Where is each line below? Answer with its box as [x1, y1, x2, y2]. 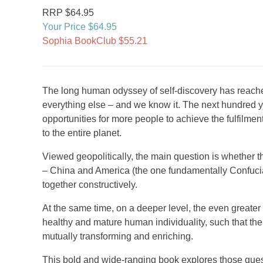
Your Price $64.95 [42, 22, 117, 32]
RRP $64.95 [42, 8, 94, 18]
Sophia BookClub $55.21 [42, 36, 147, 46]
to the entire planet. [42, 128, 122, 138]
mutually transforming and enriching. [42, 231, 193, 241]
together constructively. [42, 180, 137, 190]
